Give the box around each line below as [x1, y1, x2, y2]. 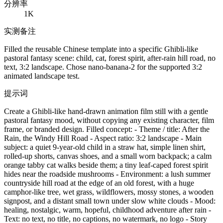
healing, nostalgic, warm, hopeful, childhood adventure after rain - [4, 205, 211, 214]
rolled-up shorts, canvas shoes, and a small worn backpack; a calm [4, 151, 212, 160]
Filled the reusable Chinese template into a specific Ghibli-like [4, 44, 198, 53]
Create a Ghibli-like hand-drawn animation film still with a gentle [4, 107, 208, 115]
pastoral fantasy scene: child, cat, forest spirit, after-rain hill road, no [4, 53, 216, 62]
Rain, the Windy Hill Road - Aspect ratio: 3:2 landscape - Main [4, 133, 202, 142]
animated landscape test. [4, 71, 80, 80]
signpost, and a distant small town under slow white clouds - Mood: [4, 196, 216, 205]
